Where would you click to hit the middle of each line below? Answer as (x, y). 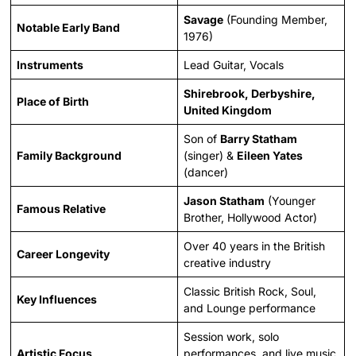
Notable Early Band (69, 27)
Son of (202, 138)
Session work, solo (232, 336)
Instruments (50, 64)
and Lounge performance (250, 308)
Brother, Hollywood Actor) (251, 217)
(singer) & (211, 155)
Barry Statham (259, 138)
